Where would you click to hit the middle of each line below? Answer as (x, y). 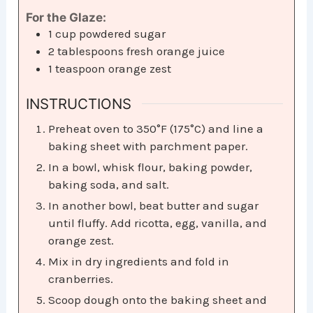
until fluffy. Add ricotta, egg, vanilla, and (158, 223)
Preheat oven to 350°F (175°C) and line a (156, 128)
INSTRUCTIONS (79, 103)
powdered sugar (123, 34)
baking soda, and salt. (109, 184)
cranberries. (81, 278)
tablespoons (91, 51)
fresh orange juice (176, 51)
